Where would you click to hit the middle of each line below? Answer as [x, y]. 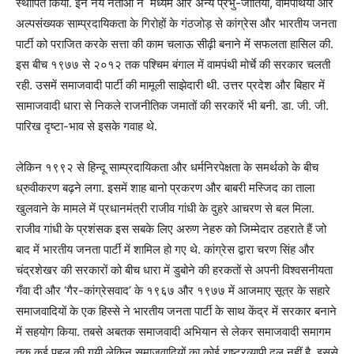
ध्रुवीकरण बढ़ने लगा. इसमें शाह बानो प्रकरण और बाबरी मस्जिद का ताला [165, 188]
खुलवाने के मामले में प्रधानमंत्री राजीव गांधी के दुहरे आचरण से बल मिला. [165, 209]
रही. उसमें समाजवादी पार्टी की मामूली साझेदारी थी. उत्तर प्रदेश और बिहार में [170, 85]
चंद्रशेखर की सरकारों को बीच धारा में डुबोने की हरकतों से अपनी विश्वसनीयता [174, 270]
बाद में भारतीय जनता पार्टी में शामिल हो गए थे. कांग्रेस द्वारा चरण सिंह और [165, 250]
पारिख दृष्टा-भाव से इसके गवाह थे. [87, 126]
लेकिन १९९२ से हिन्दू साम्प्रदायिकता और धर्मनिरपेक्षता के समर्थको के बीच [167, 168]
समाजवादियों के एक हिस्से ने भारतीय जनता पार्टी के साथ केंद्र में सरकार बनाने [176, 311]
